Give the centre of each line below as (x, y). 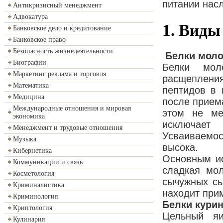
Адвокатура (30, 17)
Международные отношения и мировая (72, 108)
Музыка (25, 139)
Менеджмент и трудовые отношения (68, 128)
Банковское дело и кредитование (62, 28)
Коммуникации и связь (48, 162)
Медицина (29, 97)
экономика (29, 116)
